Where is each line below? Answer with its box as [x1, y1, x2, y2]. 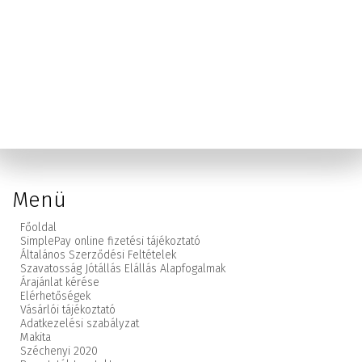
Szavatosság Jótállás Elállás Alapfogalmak [20, 261, 225, 276]
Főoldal [20, 220, 57, 234]
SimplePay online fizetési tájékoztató [20, 234, 200, 248]
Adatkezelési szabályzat [20, 316, 139, 330]
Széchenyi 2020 [20, 343, 98, 358]
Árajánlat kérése [20, 275, 99, 289]
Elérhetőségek [20, 288, 90, 303]
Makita [20, 330, 51, 344]
